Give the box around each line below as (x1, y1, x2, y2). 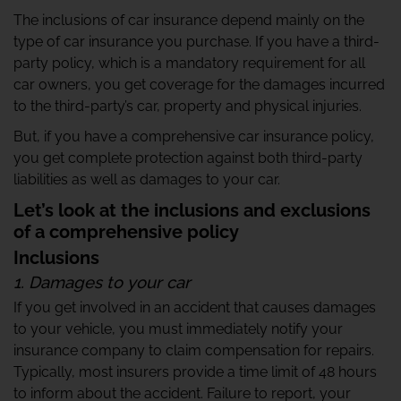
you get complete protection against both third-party (13, 149, 363, 166)
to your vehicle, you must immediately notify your (13, 320, 343, 337)
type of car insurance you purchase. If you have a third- (13, 33, 380, 50)
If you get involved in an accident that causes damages (13, 299, 376, 316)
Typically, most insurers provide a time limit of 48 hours (13, 363, 377, 380)
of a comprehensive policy (13, 221, 239, 243)
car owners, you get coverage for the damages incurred (13, 76, 385, 93)
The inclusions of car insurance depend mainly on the (13, 12, 364, 29)
